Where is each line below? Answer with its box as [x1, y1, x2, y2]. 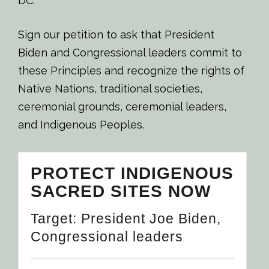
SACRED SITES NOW [31, 181, 211, 201]
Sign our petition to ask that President [18, 28, 214, 41]
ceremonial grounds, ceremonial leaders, [18, 100, 226, 113]
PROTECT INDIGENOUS [31, 163, 234, 183]
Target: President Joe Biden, [31, 210, 221, 226]
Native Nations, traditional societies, [18, 82, 202, 95]
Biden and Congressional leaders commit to [18, 46, 242, 59]
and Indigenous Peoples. [18, 118, 144, 131]
